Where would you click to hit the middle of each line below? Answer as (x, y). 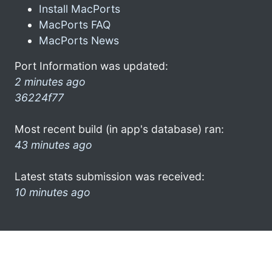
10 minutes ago (53, 192)
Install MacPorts (80, 8)
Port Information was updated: (91, 66)
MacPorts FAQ (75, 24)
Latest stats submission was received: (110, 176)
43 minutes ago (53, 144)
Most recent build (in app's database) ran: (119, 129)
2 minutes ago (50, 81)
